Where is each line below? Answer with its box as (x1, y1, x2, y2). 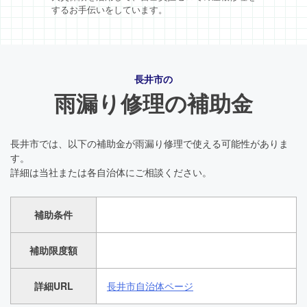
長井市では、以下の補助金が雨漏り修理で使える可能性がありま (10, 136, 288, 150)
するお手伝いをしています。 (51, 2, 167, 16)
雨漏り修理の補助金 (54, 86, 253, 119)
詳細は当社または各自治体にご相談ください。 (10, 164, 212, 179)
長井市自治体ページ (107, 278, 193, 293)
